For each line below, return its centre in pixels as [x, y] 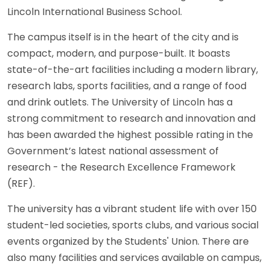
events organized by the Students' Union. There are [128, 242]
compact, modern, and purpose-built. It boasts [119, 54]
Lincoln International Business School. [95, 12]
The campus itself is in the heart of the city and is [123, 37]
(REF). [21, 184]
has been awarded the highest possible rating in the [130, 135]
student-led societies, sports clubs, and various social [133, 225]
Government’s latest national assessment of [113, 151]
